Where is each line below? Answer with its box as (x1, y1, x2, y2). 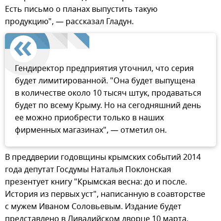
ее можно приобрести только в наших (15, 112, 164, 124)
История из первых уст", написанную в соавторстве (5, 188, 205, 201)
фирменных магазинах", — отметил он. (15, 124, 167, 137)
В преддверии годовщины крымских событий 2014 (5, 151, 201, 164)
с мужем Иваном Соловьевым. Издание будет (5, 201, 182, 213)
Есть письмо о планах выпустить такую (5, 3, 157, 16)
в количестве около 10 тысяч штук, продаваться (15, 87, 201, 100)
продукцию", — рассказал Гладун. (5, 16, 134, 28)
